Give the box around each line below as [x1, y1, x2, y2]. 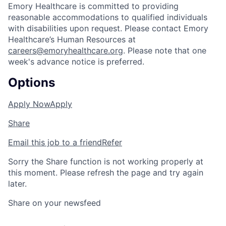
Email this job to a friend [8, 137, 102, 148]
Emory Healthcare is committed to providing [8, 1, 179, 12]
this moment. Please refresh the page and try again [8, 167, 203, 178]
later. [8, 179, 27, 189]
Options [8, 75, 55, 90]
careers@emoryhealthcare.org [8, 45, 123, 56]
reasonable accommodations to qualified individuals [8, 12, 207, 23]
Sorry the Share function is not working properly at [8, 156, 203, 167]
